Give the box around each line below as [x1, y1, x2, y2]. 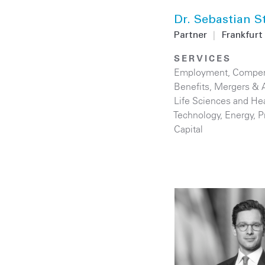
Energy [225, 108, 254, 121]
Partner [174, 30, 207, 40]
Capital [174, 122, 203, 135]
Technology [174, 108, 221, 121]
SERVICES [174, 52, 231, 64]
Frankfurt [221, 30, 263, 40]
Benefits [174, 80, 209, 92]
